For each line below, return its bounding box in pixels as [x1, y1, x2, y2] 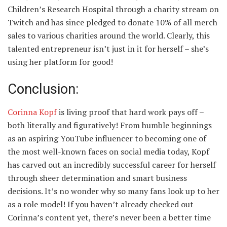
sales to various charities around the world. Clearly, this [8, 30, 210, 42]
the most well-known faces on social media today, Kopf [8, 145, 209, 157]
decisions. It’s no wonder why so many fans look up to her [8, 185, 219, 197]
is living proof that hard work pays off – [57, 106, 204, 118]
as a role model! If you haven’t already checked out [8, 198, 194, 210]
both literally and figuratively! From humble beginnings [8, 119, 212, 131]
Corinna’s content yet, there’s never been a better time [8, 211, 211, 223]
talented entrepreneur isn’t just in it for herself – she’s [8, 43, 209, 55]
